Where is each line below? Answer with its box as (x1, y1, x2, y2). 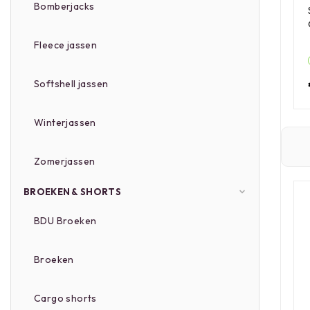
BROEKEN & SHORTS (24, 186, 121, 197)
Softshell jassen (34, 77, 109, 90)
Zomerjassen (34, 155, 95, 167)
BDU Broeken (34, 215, 97, 227)
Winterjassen (34, 116, 96, 129)
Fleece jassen (34, 39, 98, 51)
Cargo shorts (34, 292, 97, 304)
